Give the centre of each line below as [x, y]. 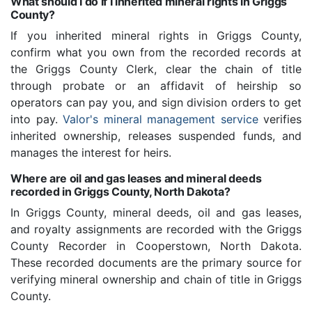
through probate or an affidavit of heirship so [156, 86]
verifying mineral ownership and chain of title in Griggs [156, 280]
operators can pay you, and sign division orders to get [156, 103]
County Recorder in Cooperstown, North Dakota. [156, 246]
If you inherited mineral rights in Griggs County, [156, 36]
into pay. [37, 119]
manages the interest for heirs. [91, 153]
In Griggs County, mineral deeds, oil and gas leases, [156, 213]
